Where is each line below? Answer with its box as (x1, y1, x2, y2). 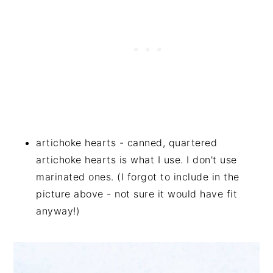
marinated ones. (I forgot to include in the (36, 170, 239, 183)
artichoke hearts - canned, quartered (36, 136, 218, 149)
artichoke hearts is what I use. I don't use (36, 153, 237, 166)
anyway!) (36, 204, 80, 217)
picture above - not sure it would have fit (36, 187, 238, 200)
